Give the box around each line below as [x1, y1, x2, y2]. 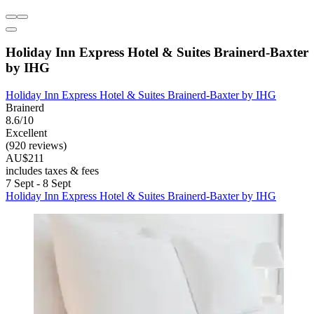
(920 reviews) [6, 139, 67, 152]
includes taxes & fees [6, 165, 99, 177]
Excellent [6, 127, 47, 139]
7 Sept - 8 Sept [6, 177, 71, 190]
